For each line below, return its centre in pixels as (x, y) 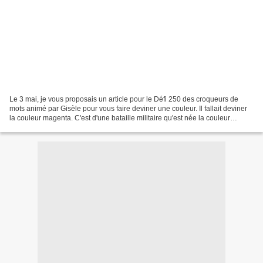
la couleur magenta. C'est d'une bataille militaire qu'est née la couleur (120, 118)
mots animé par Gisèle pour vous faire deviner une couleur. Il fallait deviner (128, 108)
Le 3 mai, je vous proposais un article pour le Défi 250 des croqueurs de (124, 99)
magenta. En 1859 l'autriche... (57, 127)
